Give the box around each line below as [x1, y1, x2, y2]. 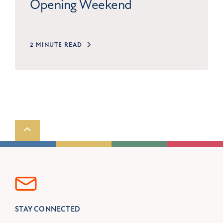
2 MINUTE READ [30, 40, 82, 49]
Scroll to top [22, 124, 72, 136]
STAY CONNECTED [15, 204, 81, 214]
